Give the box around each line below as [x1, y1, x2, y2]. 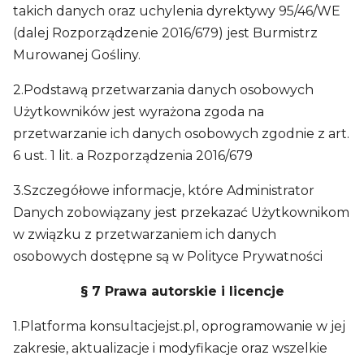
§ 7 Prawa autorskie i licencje [80, 284, 284, 299]
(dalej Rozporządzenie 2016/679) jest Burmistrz [13, 25, 318, 41]
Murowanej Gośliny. [13, 47, 147, 63]
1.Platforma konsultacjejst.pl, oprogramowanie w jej [13, 318, 345, 334]
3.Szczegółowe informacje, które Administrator [13, 183, 314, 198]
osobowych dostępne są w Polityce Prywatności [13, 249, 326, 264]
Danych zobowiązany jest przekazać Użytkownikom [13, 205, 349, 220]
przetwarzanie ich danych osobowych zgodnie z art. [13, 126, 349, 141]
